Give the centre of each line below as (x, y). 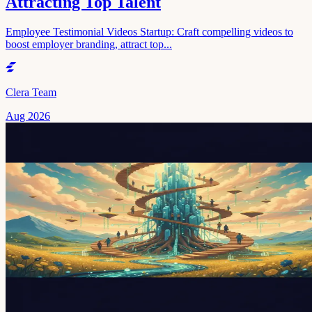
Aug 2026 (28, 116)
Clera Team (31, 93)
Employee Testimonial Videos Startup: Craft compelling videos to (149, 32)
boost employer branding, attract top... (89, 45)
